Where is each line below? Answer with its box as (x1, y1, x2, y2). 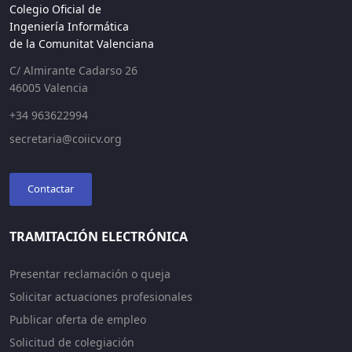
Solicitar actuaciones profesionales (9, 288, 192, 304)
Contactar (27, 181, 74, 196)
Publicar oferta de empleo (9, 311, 146, 327)
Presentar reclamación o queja (9, 266, 170, 281)
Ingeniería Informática (9, 18, 129, 34)
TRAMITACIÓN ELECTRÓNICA (9, 227, 188, 245)
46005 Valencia (9, 79, 88, 95)
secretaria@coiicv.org (9, 130, 122, 146)
